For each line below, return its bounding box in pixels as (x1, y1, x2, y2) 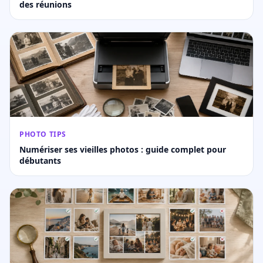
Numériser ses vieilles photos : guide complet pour (19, 144, 226, 156)
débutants (19, 155, 61, 167)
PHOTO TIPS (19, 129, 66, 140)
